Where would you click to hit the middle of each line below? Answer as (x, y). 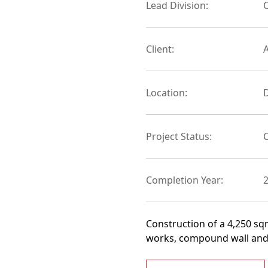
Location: (167, 93)
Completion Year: (185, 180)
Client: (160, 49)
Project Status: (179, 136)
